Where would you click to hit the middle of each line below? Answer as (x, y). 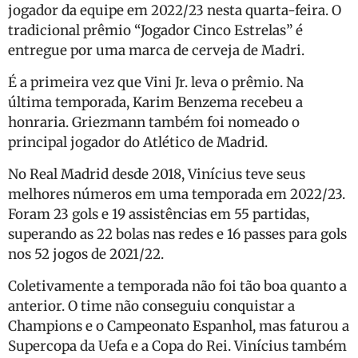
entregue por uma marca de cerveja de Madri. (156, 51)
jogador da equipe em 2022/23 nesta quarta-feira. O (175, 11)
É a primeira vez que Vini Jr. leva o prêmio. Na (156, 83)
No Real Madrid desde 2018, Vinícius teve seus (157, 175)
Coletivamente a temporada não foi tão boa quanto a (177, 286)
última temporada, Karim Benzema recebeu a (155, 103)
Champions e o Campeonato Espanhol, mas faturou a (179, 326)
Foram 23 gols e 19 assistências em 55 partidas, (159, 215)
